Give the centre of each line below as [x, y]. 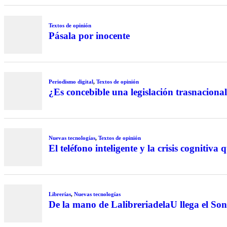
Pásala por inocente [89, 35]
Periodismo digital [71, 82]
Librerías [60, 194]
